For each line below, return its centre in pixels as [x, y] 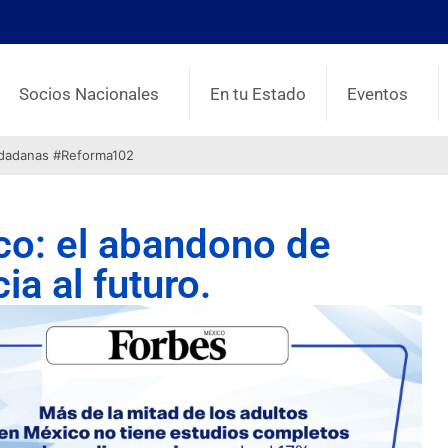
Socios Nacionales [89, 93]
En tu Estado [258, 93]
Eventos [378, 93]
